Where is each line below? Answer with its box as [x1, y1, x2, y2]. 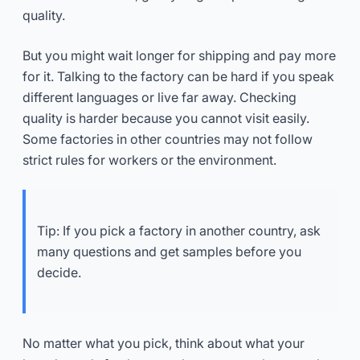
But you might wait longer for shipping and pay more [22, 47, 336, 63]
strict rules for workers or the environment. [22, 151, 276, 168]
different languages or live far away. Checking [22, 88, 297, 105]
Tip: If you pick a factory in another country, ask [37, 222, 321, 239]
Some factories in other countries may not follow [22, 130, 313, 147]
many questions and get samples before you [37, 243, 301, 260]
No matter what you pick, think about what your [22, 334, 305, 351]
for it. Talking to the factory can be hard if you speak [22, 67, 334, 84]
